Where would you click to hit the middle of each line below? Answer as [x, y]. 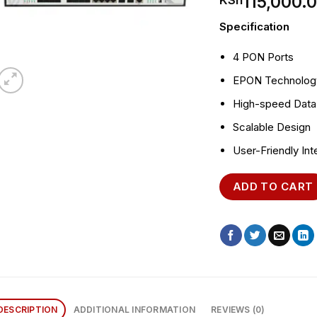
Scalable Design [272, 127]
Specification [254, 26]
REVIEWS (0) [238, 309]
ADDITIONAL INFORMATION [134, 309]
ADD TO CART [273, 186]
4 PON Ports [264, 57]
